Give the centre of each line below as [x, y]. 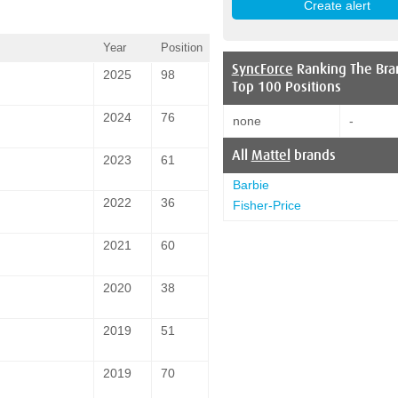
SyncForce [262, 69]
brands [313, 155]
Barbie [251, 184]
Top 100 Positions [286, 87]
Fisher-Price [267, 205]
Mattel [271, 155]
